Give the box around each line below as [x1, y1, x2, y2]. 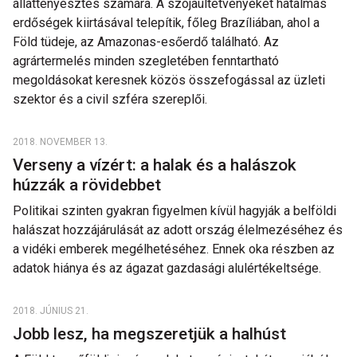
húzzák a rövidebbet [13, 175, 165, 194]
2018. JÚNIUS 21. [13, 305, 88, 316]
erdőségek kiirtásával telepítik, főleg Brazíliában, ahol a [13, 15, 320, 30]
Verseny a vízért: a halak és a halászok [13, 155, 296, 175]
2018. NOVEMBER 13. [13, 136, 108, 147]
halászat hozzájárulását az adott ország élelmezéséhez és [13, 222, 343, 237]
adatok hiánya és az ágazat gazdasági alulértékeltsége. [13, 261, 321, 276]
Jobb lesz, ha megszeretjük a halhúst [13, 324, 290, 343]
